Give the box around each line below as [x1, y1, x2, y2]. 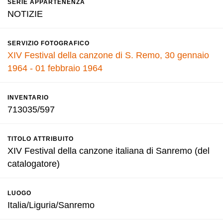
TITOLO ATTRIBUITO [7, 135, 74, 142]
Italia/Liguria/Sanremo [7, 200, 95, 210]
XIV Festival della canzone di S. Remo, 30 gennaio [7, 50, 209, 60]
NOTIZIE [7, 9, 43, 19]
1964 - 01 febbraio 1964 [7, 63, 103, 73]
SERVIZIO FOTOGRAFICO [7, 40, 90, 47]
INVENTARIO [7, 94, 49, 101]
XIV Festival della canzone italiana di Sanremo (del [7, 146, 210, 156]
